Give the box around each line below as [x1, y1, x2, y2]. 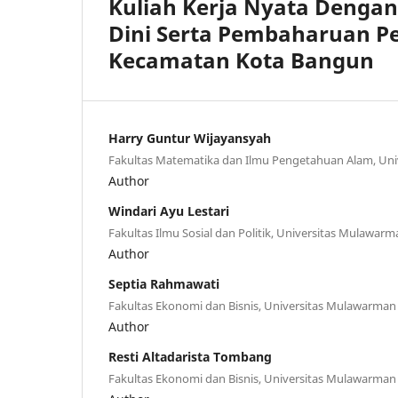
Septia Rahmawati [108, 275, 219, 292]
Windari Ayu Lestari [108, 202, 229, 219]
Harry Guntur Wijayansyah [108, 129, 271, 147]
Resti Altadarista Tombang [108, 347, 272, 365]
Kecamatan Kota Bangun [108, 44, 374, 75]
